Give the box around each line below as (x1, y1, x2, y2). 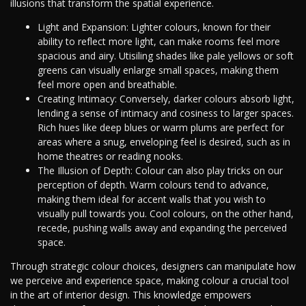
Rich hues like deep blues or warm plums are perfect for (38, 121, 284, 135)
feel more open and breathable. (38, 78, 177, 92)
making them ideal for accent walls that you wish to (38, 193, 266, 206)
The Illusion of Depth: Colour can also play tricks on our (38, 164, 283, 178)
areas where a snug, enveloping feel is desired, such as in (38, 135, 290, 149)
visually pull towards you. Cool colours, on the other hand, (38, 207, 294, 221)
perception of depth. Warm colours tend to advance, (38, 178, 269, 192)
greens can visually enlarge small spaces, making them (38, 64, 279, 77)
